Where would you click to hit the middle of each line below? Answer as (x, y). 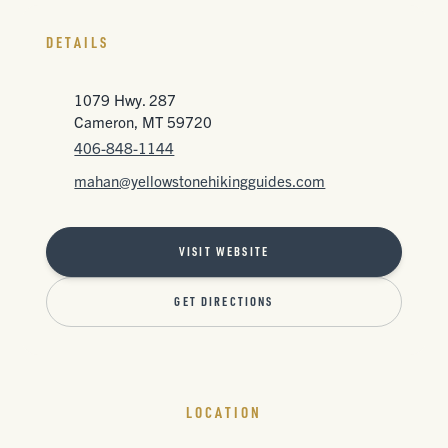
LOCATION (224, 413)
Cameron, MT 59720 (143, 121)
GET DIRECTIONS (224, 302)
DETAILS (77, 42)
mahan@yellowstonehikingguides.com (200, 181)
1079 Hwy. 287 (125, 99)
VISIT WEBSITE (224, 252)
